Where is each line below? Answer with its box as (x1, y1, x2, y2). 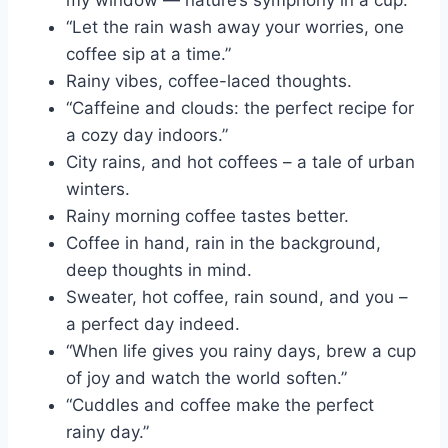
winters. (66, 179, 130, 200)
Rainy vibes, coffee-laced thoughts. (66, 71, 352, 92)
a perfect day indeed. (66, 314, 240, 335)
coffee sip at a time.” (66, 44, 231, 65)
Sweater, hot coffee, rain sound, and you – (66, 287, 408, 308)
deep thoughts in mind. (66, 260, 252, 281)
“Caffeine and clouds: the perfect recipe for (66, 98, 414, 119)
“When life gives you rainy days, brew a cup (66, 341, 416, 362)
